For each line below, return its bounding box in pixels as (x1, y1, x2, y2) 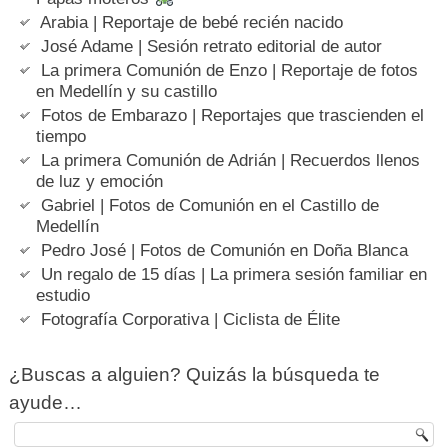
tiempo (36, 127, 87, 147)
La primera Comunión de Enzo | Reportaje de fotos (41, 61, 419, 81)
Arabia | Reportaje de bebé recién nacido (40, 13, 344, 33)
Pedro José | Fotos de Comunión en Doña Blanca (41, 241, 409, 261)
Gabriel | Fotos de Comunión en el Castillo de (41, 196, 380, 216)
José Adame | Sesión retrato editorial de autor (41, 37, 383, 57)
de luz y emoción (36, 172, 164, 192)
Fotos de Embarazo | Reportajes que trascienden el (41, 106, 425, 126)
